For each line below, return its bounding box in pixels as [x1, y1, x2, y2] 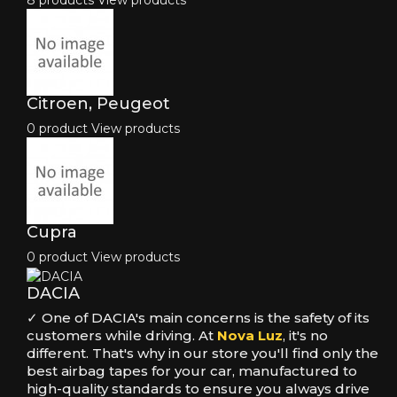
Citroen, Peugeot [27, 94, 170, 114]
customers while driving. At [27, 326, 217, 344]
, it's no [283, 326, 328, 344]
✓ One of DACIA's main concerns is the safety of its [27, 308, 370, 326]
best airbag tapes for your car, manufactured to [27, 362, 357, 379]
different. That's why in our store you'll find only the [27, 344, 378, 362]
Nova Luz [217, 326, 283, 344]
